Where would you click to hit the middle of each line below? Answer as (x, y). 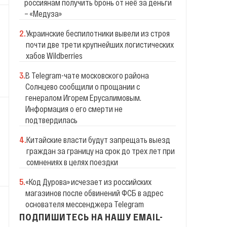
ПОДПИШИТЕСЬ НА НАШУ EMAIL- (91, 217)
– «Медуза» (43, 13)
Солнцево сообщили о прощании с (83, 86)
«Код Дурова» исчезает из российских (88, 182)
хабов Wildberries (54, 55)
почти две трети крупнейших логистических (100, 44)
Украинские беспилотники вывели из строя (98, 33)
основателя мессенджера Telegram (85, 204)
